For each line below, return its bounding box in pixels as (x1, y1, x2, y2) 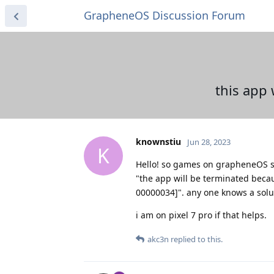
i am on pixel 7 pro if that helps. (136, 209, 267, 221)
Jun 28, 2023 (187, 136, 231, 147)
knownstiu (136, 135, 181, 147)
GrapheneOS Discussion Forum (84, 8, 245, 23)
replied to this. (169, 233, 223, 245)
